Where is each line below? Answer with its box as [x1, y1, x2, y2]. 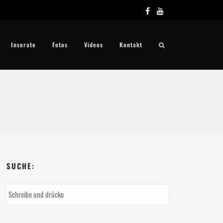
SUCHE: [6, 160, 35, 171]
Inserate [11, 40, 36, 49]
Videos [84, 40, 103, 49]
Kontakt [119, 40, 142, 49]
